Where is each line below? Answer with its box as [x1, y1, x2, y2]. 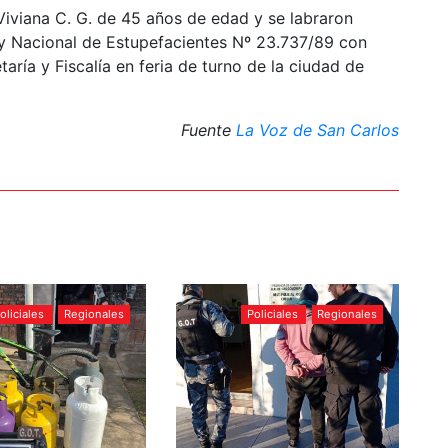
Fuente [181, 119, 236, 140]
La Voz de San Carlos [236, 119, 399, 140]
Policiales [246, 307, 298, 322]
